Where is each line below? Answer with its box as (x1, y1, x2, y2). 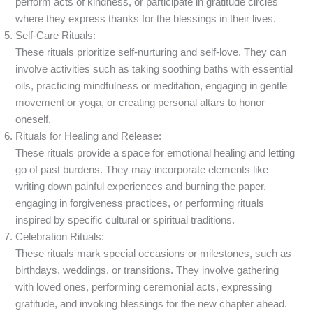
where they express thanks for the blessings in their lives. (15, 13, 277, 24)
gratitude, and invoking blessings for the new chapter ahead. (15, 298, 288, 310)
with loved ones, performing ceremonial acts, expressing (15, 281, 272, 293)
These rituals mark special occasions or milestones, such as (15, 247, 292, 259)
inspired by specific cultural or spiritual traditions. (15, 214, 235, 226)
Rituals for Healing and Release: (15, 130, 162, 142)
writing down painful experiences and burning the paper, (15, 180, 267, 192)
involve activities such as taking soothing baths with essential (15, 63, 293, 75)
